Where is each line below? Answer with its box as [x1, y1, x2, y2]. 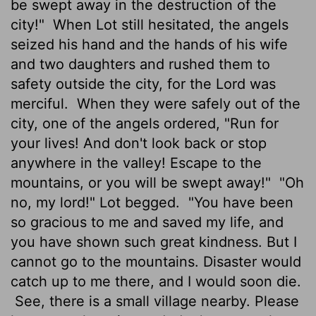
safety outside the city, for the [11, 75, 216, 92]
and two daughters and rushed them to [11, 55, 270, 73]
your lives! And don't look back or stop [11, 134, 267, 152]
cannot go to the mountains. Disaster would [11, 253, 301, 270]
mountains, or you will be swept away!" [11, 174, 275, 191]
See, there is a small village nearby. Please [11, 292, 299, 310]
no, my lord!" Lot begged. [11, 193, 184, 211]
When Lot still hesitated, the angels [49, 16, 288, 33]
